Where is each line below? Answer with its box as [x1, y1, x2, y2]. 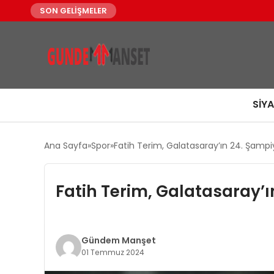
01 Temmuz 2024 [81, 247, 144, 257]
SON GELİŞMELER [40, 5, 107, 17]
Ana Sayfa [44, 139, 87, 152]
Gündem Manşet [81, 234, 156, 246]
